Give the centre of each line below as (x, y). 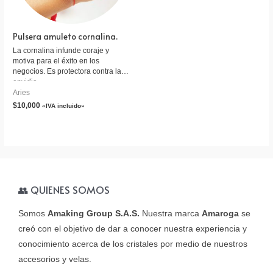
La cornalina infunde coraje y (61, 50)
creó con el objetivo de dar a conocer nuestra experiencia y (133, 229)
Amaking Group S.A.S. (94, 213)
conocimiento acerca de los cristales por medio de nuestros (133, 244)
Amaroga (220, 213)
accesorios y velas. (55, 259)
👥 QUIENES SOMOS (64, 190)
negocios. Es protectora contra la (67, 71)
